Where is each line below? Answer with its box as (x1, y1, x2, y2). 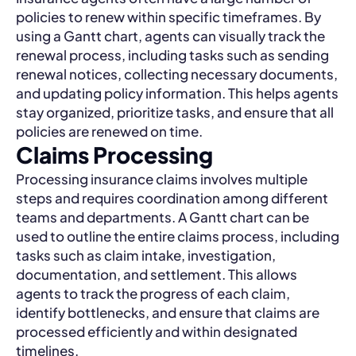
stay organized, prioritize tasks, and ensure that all (16, 103, 334, 121)
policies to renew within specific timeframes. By (16, 8, 321, 25)
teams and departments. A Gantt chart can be (16, 208, 309, 226)
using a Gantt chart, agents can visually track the (16, 27, 325, 44)
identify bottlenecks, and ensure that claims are (16, 304, 319, 321)
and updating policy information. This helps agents (16, 84, 339, 102)
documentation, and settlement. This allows (16, 265, 297, 283)
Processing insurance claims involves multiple (16, 170, 308, 188)
